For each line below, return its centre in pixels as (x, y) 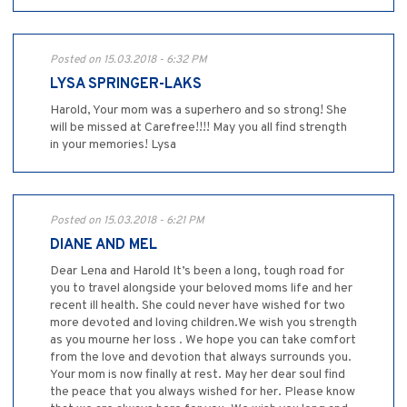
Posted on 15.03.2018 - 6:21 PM (127, 221)
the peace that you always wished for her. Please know (203, 392)
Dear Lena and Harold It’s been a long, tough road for (197, 272)
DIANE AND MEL (104, 246)
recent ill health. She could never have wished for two (198, 306)
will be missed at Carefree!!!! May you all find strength (199, 128)
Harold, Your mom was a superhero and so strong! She (199, 111)
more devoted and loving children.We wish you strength (203, 323)
